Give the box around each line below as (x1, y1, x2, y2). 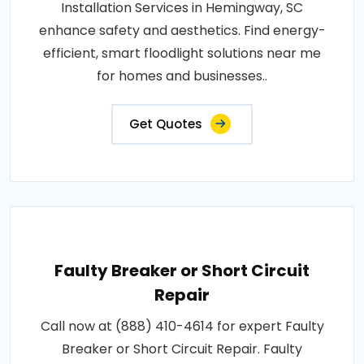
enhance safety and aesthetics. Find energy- (38, 21, 326, 41)
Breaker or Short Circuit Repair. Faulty (62, 340, 302, 359)
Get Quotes (129, 115, 202, 133)
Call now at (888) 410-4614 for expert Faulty (40, 317, 324, 336)
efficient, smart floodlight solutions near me (43, 44, 321, 63)
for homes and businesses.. (97, 67, 267, 86)
